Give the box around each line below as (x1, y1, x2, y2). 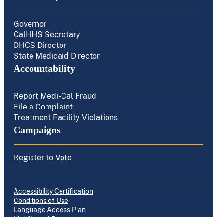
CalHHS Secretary (14, 30, 80, 39)
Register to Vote (14, 153, 72, 162)
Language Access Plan (14, 206, 86, 214)
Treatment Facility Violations (14, 113, 118, 122)
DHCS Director (14, 41, 66, 50)
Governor (14, 19, 46, 29)
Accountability (14, 63, 75, 74)
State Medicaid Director (14, 51, 100, 61)
